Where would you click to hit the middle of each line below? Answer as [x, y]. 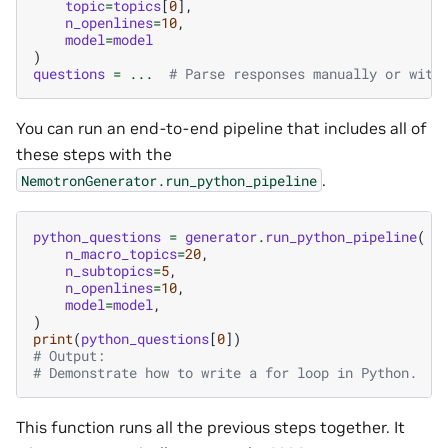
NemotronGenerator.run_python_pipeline [169, 180]
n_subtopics [109, 271]
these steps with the [94, 153]
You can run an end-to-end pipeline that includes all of [221, 127]
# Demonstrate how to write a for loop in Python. [225, 373]
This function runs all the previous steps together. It [210, 427]
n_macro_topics [121, 254]
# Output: [69, 356]
